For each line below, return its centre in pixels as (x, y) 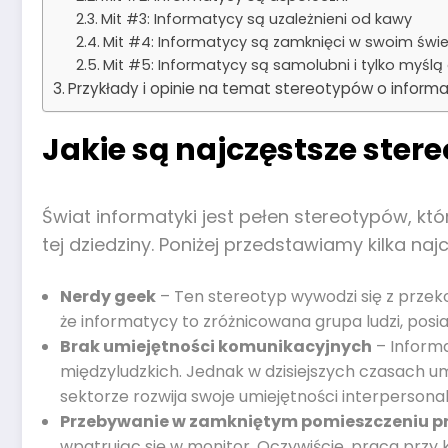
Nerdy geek (108, 297)
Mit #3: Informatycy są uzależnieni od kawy (256, 18)
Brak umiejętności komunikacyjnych (216, 347)
